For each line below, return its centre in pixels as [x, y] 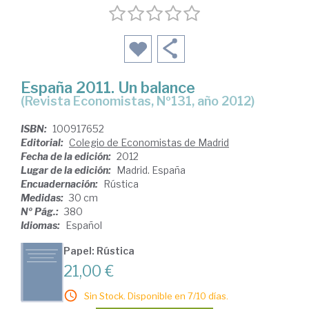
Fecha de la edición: [67, 156]
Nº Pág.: [41, 211]
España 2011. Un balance [108, 87]
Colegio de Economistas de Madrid [149, 142]
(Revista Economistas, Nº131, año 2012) [143, 101]
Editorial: [43, 142]
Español [84, 225]
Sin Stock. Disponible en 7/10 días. [156, 296]
